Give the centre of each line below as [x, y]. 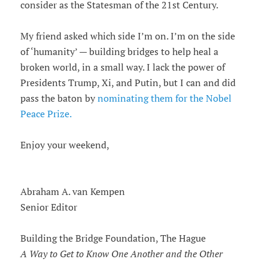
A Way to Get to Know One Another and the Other [121, 254]
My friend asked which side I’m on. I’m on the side [127, 36]
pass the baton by [59, 98]
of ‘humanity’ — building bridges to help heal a [119, 52]
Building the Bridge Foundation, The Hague [113, 238]
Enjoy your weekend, [65, 145]
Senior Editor [48, 207]
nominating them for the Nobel [164, 98]
